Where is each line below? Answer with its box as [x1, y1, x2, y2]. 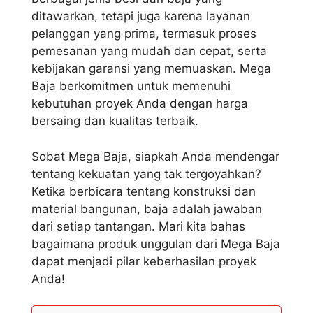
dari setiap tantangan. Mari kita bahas [31, 219, 245, 233]
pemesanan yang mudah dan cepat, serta [31, 44, 267, 59]
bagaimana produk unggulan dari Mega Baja [31, 236, 280, 251]
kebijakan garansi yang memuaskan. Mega [31, 61, 271, 76]
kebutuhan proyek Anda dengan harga [31, 96, 248, 111]
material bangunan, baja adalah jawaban [31, 201, 262, 216]
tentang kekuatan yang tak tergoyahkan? [31, 166, 261, 181]
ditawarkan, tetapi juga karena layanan [31, 9, 250, 24]
